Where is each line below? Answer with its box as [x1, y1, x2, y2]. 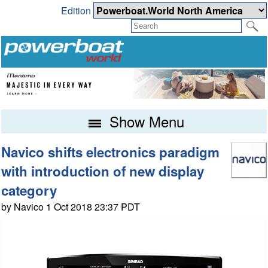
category [1, 181, 57, 200]
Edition [60, 4, 93, 18]
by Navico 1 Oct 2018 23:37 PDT [1, 200, 141, 214]
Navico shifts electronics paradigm [1, 142, 220, 162]
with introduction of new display [1, 162, 205, 181]
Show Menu [105, 111, 184, 132]
